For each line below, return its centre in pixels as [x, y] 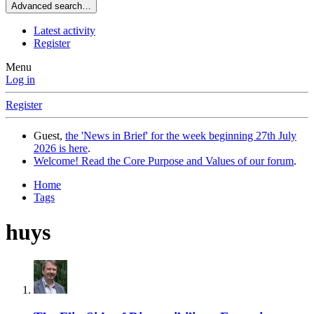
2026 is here [61, 149]
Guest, [49, 136]
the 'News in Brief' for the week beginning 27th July [181, 136]
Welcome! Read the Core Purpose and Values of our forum [164, 161]
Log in [20, 80]
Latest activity [64, 31]
